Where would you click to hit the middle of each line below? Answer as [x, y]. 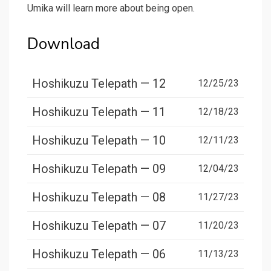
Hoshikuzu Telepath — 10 [99, 141]
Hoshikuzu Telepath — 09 [99, 169]
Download [64, 44]
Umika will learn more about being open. [111, 8]
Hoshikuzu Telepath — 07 [99, 226]
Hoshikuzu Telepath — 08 [99, 198]
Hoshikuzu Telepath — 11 [99, 112]
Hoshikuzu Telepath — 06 [99, 254]
